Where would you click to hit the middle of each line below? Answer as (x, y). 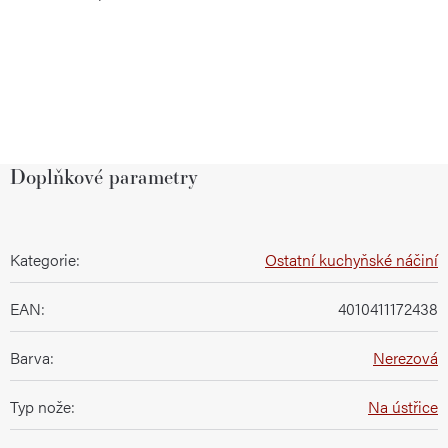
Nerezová (405, 357)
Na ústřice (403, 406)
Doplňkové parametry (104, 176)
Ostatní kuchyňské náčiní (351, 259)
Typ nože (40, 406)
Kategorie (43, 259)
